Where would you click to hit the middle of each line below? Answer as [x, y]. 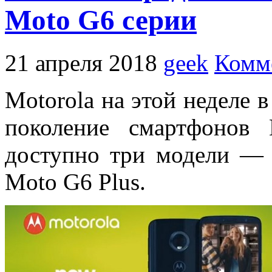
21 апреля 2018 [81, 63]
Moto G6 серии [101, 20]
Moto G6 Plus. [75, 182]
